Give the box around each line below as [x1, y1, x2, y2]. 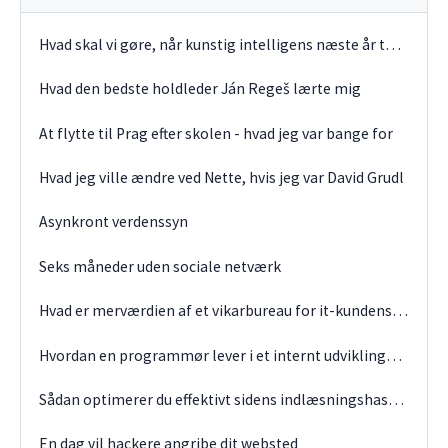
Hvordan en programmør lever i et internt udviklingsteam [386, 345, 403, 365]
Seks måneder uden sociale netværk [39, 256, 282, 276]
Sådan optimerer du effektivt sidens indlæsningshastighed [388, 389, 405, 409]
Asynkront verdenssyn [39, 212, 189, 232]
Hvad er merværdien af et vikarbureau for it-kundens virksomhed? [392, 301, 409, 321]
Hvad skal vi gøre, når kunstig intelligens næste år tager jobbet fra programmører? [385, 34, 402, 54]
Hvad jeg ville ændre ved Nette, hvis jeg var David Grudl [39, 168, 405, 188]
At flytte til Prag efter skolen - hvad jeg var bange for [39, 123, 394, 143]
